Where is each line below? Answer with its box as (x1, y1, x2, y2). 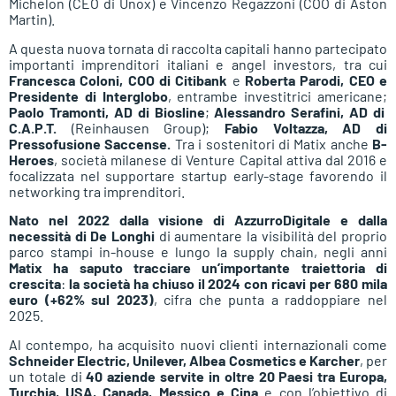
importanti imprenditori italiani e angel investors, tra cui (9, 55, 387, 72)
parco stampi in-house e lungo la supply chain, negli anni (9, 243, 387, 261)
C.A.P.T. (9, 118, 57, 136)
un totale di (9, 367, 87, 385)
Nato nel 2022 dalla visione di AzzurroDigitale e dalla (9, 211, 387, 229)
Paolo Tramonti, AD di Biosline (9, 103, 205, 120)
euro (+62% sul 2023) (9, 291, 154, 308)
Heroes (9, 150, 54, 168)
